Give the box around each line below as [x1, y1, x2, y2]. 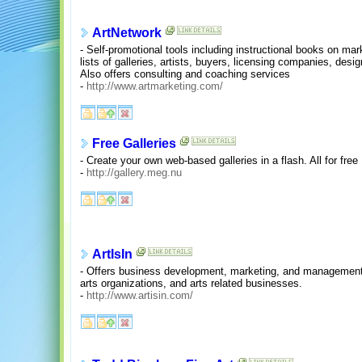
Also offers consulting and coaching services [80, 67, 290, 80]
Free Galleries [92, 137, 176, 151]
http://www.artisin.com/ [86, 288, 193, 301]
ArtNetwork [92, 26, 162, 40]
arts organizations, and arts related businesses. [80, 276, 302, 289]
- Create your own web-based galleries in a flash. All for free [80, 154, 358, 166]
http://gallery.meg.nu [86, 166, 182, 179]
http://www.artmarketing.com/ [86, 79, 223, 92]
